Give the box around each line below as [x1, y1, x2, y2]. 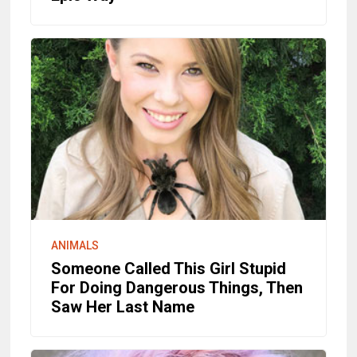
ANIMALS [51, 238, 100, 252]
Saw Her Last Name [51, 296, 195, 316]
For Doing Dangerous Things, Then [51, 277, 304, 297]
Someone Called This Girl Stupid [51, 258, 287, 278]
